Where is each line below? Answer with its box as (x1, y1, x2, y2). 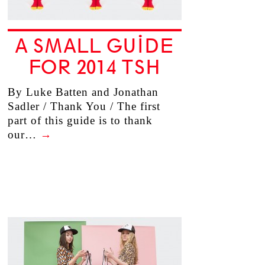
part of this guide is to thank (7, 114, 153, 127)
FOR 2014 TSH (28, 56, 161, 79)
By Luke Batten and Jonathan (7, 86, 159, 98)
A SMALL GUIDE (14, 35, 174, 57)
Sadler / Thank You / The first (7, 100, 160, 112)
